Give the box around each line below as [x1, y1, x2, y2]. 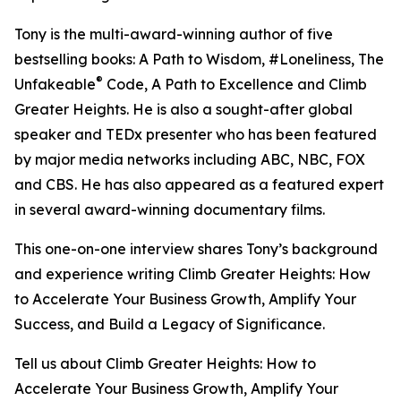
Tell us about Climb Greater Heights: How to [14, 354, 316, 373]
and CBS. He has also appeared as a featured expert [14, 175, 384, 194]
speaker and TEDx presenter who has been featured [14, 125, 377, 144]
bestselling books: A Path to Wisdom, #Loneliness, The [14, 50, 384, 69]
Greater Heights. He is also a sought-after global [14, 100, 353, 119]
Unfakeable [14, 75, 96, 94]
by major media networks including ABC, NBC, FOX [14, 150, 365, 169]
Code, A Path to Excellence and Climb [103, 75, 367, 94]
